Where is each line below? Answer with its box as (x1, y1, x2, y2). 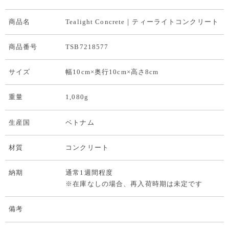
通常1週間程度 (65, 169, 113, 177)
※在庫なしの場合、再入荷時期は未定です (65, 180, 203, 188)
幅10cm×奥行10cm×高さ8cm (65, 68, 159, 76)
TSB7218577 (65, 42, 109, 51)
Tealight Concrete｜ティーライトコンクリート (65, 17, 219, 26)
